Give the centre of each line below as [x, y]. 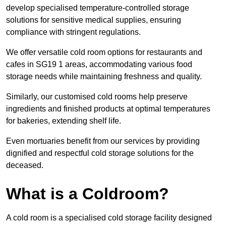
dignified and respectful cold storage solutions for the [100, 153]
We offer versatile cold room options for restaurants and [104, 52]
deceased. [25, 165]
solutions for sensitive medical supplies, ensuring [94, 20]
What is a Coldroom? [88, 193]
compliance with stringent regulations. [73, 32]
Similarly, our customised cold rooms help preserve [97, 96]
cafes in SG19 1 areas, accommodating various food [99, 64]
